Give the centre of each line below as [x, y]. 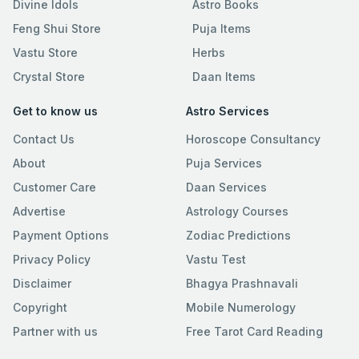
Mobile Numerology [241, 308]
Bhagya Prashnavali [242, 284]
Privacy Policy [52, 260]
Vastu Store [45, 53]
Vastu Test [216, 260]
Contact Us [44, 139]
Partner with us [55, 332]
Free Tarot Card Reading [254, 332]
